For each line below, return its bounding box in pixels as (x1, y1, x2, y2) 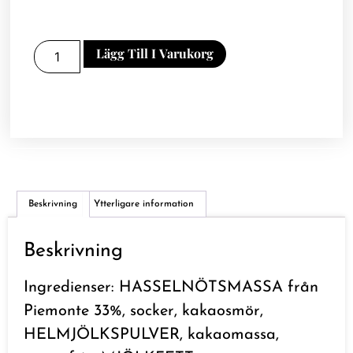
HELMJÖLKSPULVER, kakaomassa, (24, 326, 279, 343)
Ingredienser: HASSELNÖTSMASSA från (24, 279, 318, 295)
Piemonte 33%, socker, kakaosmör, (24, 303, 263, 319)
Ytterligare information (94, 199, 195, 209)
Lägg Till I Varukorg (95, 45, 214, 62)
